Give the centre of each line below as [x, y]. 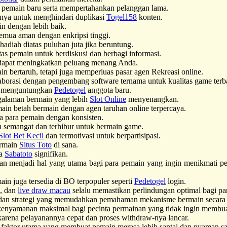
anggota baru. [108, 90]
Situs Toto [35, 144]
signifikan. [50, 154]
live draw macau [44, 190]
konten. [150, 17]
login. [176, 181]
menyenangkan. [153, 99]
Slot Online [108, 99]
